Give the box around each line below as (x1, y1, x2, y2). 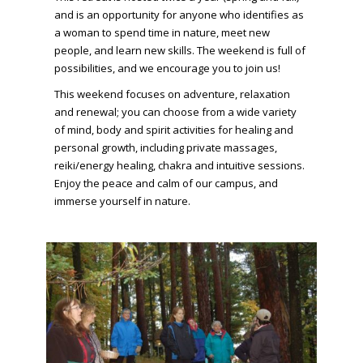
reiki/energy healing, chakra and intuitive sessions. (53, 157, 305, 173)
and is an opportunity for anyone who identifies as (53, 6, 304, 22)
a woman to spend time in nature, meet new (53, 24, 270, 40)
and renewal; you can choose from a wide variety (53, 104, 297, 119)
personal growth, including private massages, (53, 139, 277, 155)
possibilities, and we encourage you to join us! (53, 60, 283, 75)
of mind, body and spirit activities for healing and (53, 122, 293, 137)
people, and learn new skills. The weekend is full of (53, 42, 305, 58)
